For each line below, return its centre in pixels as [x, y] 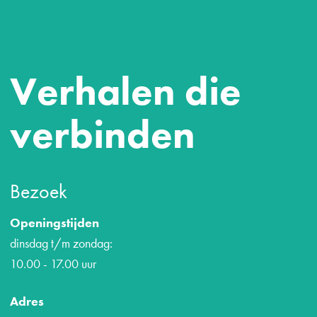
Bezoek [38, 192]
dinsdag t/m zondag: [61, 243]
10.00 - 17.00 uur [53, 264]
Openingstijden [54, 223]
